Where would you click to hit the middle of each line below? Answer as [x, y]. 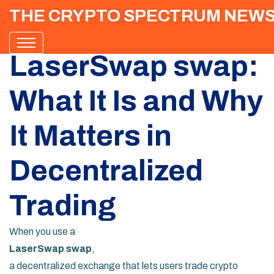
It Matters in [91, 136]
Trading [62, 206]
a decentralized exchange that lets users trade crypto [124, 266]
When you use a [42, 231]
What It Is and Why [136, 101]
